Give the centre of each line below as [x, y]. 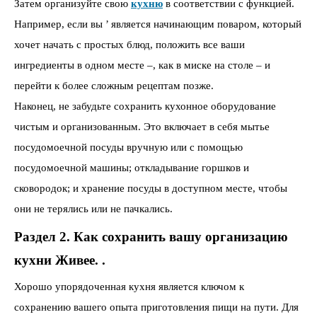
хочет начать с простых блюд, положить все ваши [129, 44]
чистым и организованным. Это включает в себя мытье [142, 126]
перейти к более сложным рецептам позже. [114, 85]
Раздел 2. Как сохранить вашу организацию [151, 236]
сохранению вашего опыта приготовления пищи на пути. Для [156, 307]
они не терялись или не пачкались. [93, 208]
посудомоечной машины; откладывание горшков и [132, 167]
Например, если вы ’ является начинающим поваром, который [158, 24]
